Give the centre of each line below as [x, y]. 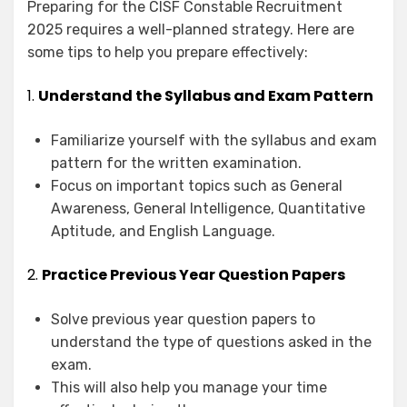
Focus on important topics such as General [197, 186]
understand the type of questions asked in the [211, 342]
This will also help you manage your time [189, 388]
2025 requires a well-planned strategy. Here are [191, 30]
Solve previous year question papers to [183, 320]
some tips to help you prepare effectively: [168, 53]
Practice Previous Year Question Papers [194, 275]
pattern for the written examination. [176, 164]
